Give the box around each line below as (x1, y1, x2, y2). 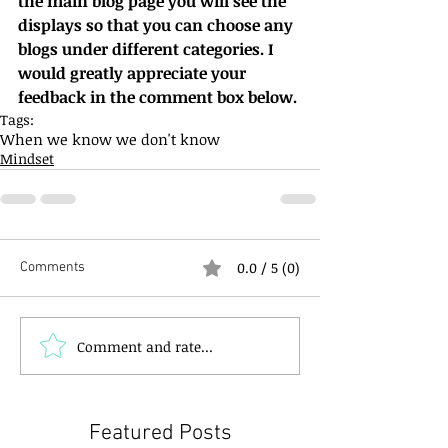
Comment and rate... (77, 336, 213, 356)
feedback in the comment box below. (18, 86, 297, 108)
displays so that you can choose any (18, 14, 297, 36)
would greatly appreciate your (18, 62, 250, 84)
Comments (20, 259, 85, 276)
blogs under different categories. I (18, 38, 278, 60)
